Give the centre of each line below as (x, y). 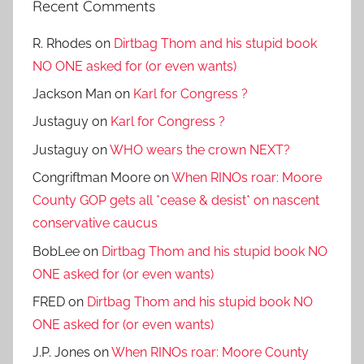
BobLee (56, 251)
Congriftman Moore (91, 178)
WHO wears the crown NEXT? (200, 149)
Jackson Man (72, 94)
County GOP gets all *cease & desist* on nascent (176, 201)
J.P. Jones (61, 353)
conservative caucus (95, 223)
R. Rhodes (62, 43)
